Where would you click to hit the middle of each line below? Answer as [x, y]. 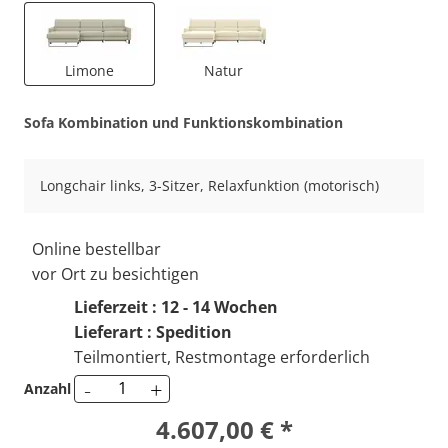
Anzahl [47, 388]
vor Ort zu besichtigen [115, 273]
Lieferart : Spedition [153, 331]
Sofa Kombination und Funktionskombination [183, 122]
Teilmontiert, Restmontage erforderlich [222, 356]
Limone [89, 70]
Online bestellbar [96, 248]
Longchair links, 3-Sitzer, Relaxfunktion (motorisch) [209, 185]
